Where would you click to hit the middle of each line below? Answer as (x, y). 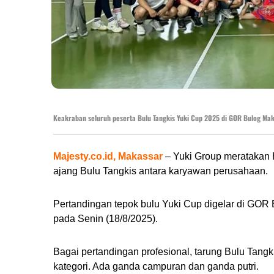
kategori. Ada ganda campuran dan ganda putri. (156, 267)
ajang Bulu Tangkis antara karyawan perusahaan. (161, 171)
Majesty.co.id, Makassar (108, 157)
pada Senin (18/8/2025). (106, 219)
